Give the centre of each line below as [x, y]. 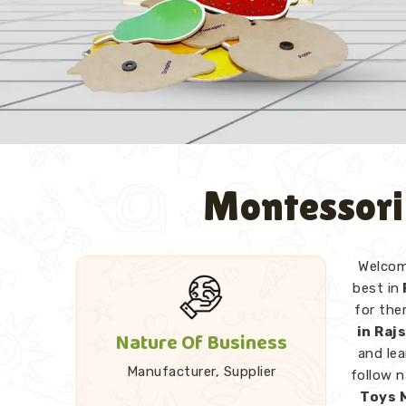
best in [376, 288]
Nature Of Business [201, 343]
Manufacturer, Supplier [201, 371]
